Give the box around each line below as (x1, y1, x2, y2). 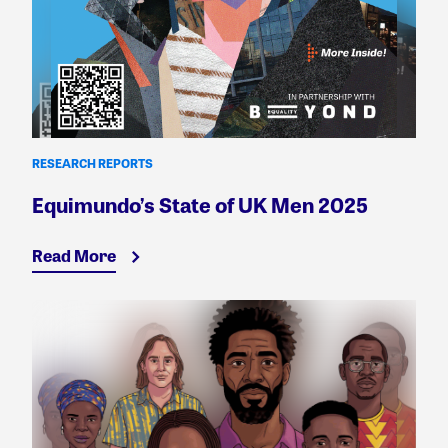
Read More (32, 243, 116, 267)
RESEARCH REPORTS (32, 153, 153, 172)
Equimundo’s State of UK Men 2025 (32, 189, 368, 219)
